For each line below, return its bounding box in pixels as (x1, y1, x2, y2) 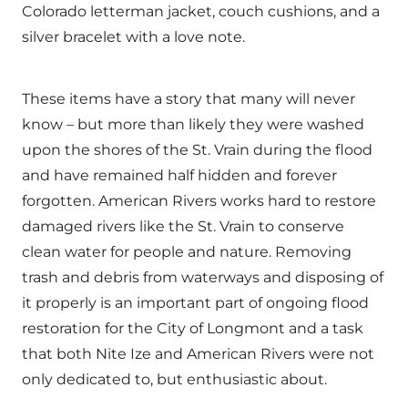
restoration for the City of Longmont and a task (22, 320, 363, 337)
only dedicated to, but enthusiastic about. (22, 371, 327, 388)
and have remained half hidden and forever (22, 167, 337, 184)
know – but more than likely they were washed (22, 116, 364, 133)
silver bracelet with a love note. (22, 28, 245, 46)
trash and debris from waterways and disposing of (22, 269, 383, 286)
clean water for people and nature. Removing (22, 243, 352, 260)
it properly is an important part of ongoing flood (22, 294, 369, 311)
